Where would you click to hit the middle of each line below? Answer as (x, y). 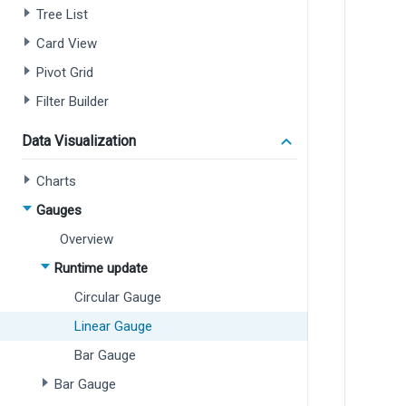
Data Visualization (79, 141)
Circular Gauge (118, 297)
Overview (87, 239)
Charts (56, 181)
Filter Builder (72, 101)
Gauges (59, 210)
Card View (67, 43)
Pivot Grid (65, 72)
